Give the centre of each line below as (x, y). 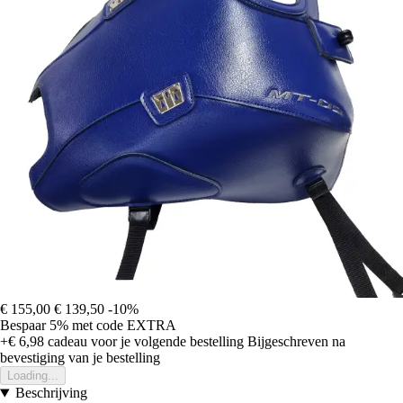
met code (99, 326)
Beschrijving (51, 393)
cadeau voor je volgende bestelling (144, 342)
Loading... (33, 376)
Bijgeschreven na (296, 342)
